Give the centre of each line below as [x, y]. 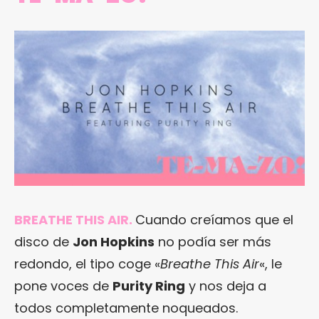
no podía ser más [213, 242]
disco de [43, 242]
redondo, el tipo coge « [87, 264]
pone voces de [63, 286]
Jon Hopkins [114, 242]
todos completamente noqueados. [126, 308]
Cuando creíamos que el [214, 220]
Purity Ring [149, 286]
